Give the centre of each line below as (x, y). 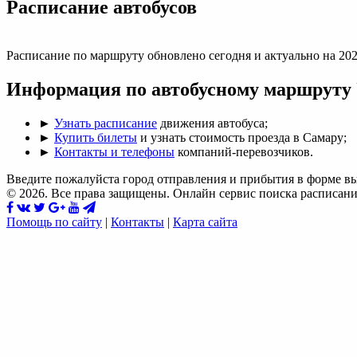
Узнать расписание (106, 123)
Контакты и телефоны (114, 151)
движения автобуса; (212, 123)
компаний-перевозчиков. (244, 151)
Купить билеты (96, 137)
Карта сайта (205, 222)
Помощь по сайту (54, 222)
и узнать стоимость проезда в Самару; (242, 137)
